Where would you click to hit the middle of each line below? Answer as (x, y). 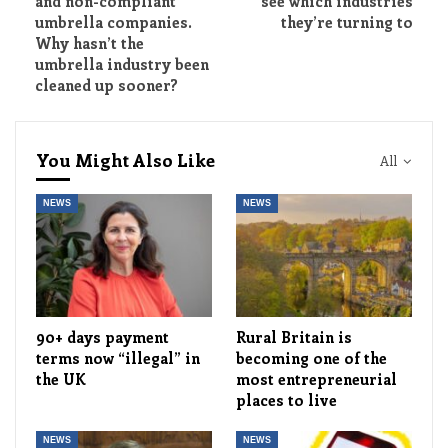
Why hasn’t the (89, 42)
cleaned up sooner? (106, 84)
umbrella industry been (122, 63)
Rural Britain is (294, 337)
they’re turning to (347, 21)
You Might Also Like (125, 159)
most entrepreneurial (316, 379)
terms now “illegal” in (118, 358)
